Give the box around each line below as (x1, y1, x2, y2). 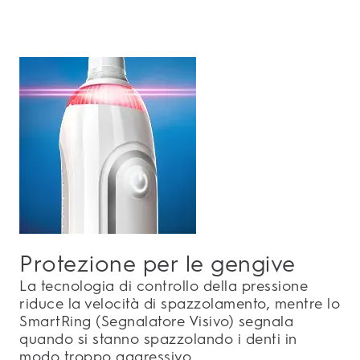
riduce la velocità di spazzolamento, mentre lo (19, 295, 340, 313)
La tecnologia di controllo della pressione (19, 277, 308, 296)
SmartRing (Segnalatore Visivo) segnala (19, 313, 293, 331)
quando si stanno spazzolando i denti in (19, 330, 297, 349)
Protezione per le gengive (19, 250, 296, 278)
